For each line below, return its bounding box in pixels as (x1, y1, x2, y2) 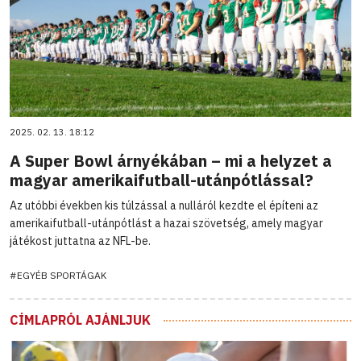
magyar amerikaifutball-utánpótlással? (10, 168, 313, 191)
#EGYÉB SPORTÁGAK (10, 268, 106, 281)
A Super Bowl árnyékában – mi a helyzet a (10, 149, 332, 172)
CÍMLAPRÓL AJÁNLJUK (10, 311, 151, 328)
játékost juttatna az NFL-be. (10, 233, 151, 248)
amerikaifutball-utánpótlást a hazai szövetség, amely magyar (10, 215, 323, 230)
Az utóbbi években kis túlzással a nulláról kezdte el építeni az (10, 197, 318, 213)
